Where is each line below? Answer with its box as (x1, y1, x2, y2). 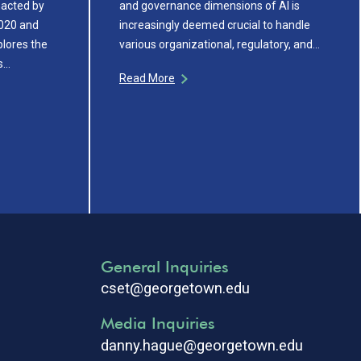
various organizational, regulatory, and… (119, 37, 320, 51)
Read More (119, 71, 175, 85)
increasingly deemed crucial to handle (119, 18, 310, 31)
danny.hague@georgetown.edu (100, 336, 303, 355)
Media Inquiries (100, 313, 215, 333)
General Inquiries (100, 256, 229, 276)
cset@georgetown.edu (100, 280, 250, 297)
